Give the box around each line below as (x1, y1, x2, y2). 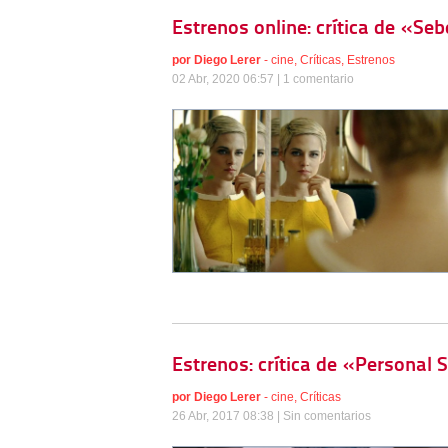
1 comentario (283, 71, 354, 86)
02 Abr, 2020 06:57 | (172, 71, 283, 86)
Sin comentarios (283, 408, 371, 423)
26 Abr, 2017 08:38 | (172, 408, 283, 423)
